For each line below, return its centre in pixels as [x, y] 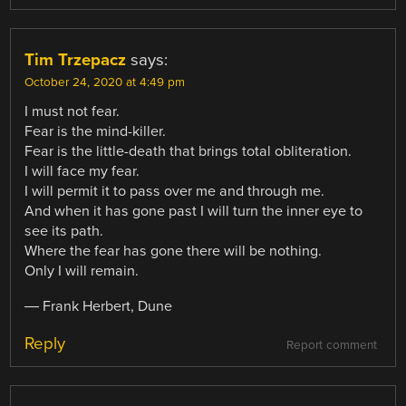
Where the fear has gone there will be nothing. [174, 251]
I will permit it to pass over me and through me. [175, 192]
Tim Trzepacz [76, 60]
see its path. [64, 232]
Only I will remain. [82, 271]
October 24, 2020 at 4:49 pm [105, 83]
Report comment [331, 345]
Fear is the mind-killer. [96, 132]
